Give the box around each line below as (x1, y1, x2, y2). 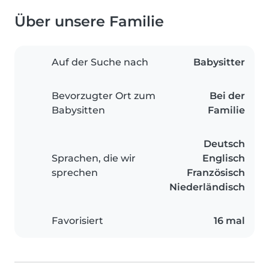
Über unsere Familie (14, 12, 164, 30)
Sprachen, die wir (52, 152, 136, 164)
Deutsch (204, 138, 245, 150)
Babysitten (52, 104, 105, 116)
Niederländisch (169, 181, 245, 193)
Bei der (210, 89, 245, 101)
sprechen (52, 166, 98, 178)
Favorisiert (52, 214, 103, 226)
